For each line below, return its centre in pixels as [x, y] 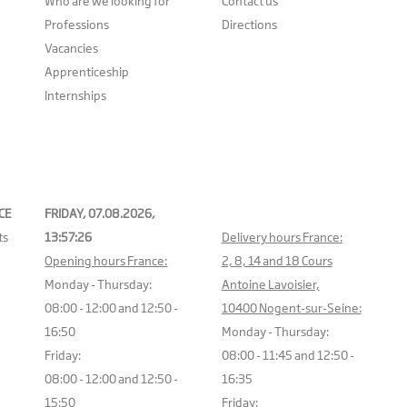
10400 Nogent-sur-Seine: [291, 308]
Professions [77, 25]
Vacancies [72, 49]
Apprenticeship [87, 72]
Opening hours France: [106, 261]
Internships [76, 96]
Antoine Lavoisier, [270, 285]
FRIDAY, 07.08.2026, [100, 214]
